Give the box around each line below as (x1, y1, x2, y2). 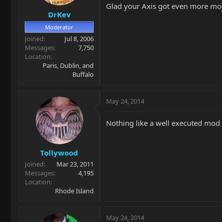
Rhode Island (55, 186, 94, 195)
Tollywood (40, 148, 78, 158)
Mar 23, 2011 (56, 160, 94, 168)
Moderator (45, 23, 73, 31)
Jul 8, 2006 (64, 34, 94, 43)
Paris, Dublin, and (43, 60, 94, 70)
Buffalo (72, 69, 94, 79)
